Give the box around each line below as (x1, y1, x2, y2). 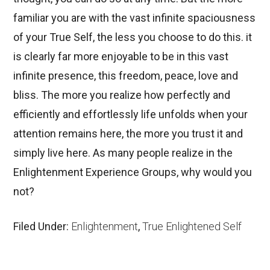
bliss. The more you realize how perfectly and (13, 89, 231, 102)
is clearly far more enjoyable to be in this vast (13, 50, 229, 63)
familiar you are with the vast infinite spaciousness (13, 11, 256, 25)
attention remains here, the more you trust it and (13, 127, 243, 140)
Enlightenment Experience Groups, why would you (13, 166, 253, 179)
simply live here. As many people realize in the (13, 146, 233, 160)
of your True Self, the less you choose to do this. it (13, 31, 253, 44)
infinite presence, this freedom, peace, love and (13, 69, 239, 83)
